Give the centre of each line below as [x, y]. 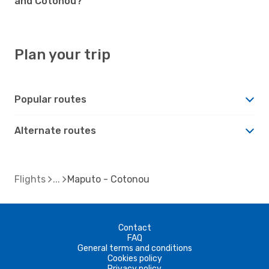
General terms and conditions [134, 248]
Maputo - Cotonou [108, 179]
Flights [30, 179]
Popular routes [50, 99]
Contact [134, 228]
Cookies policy [134, 258]
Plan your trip [62, 54]
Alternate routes [55, 130]
